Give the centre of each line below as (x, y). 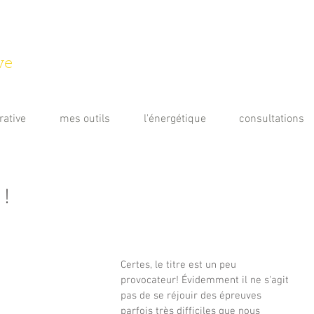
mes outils (85, 119)
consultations (271, 119)
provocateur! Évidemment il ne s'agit (206, 280)
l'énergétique (175, 119)
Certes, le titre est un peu (180, 265)
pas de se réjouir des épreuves (192, 296)
